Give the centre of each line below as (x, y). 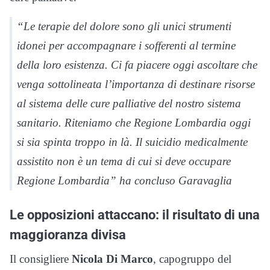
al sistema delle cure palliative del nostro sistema (129, 103)
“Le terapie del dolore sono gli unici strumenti (124, 26)
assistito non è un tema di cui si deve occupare (124, 161)
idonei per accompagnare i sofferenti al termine (126, 45)
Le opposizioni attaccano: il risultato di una (135, 214)
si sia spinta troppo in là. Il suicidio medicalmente (132, 142)
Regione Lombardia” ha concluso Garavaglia (124, 180)
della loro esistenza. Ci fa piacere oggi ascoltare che (137, 64)
